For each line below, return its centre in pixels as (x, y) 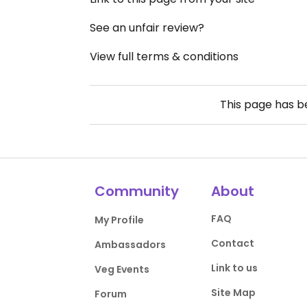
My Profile (120, 220)
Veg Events (122, 270)
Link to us (234, 268)
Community (137, 192)
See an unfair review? (147, 28)
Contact (232, 244)
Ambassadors (131, 245)
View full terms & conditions (164, 57)
